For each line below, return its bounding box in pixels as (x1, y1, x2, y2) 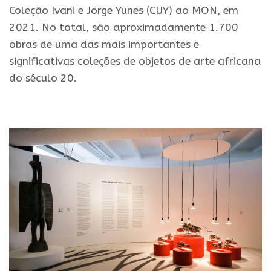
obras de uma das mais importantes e (9, 38, 199, 51)
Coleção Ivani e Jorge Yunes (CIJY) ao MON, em (9, 4, 238, 17)
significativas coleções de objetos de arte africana (9, 54, 261, 68)
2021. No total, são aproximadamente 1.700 (9, 21, 238, 34)
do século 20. (9, 71, 77, 85)
